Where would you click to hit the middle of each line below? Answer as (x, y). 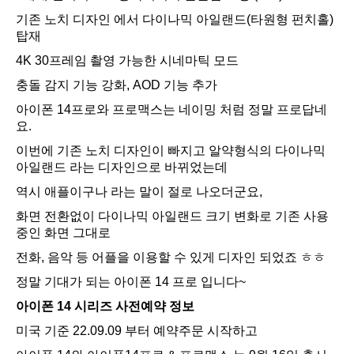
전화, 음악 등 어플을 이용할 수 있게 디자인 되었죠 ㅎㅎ (171, 258)
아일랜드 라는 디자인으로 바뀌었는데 (122, 168)
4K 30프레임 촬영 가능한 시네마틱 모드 (127, 61)
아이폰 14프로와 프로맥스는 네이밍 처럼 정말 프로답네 (171, 110)
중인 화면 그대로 (63, 233)
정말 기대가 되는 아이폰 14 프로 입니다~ (131, 282)
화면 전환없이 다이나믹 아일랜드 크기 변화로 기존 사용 (172, 217)
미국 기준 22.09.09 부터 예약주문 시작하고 (137, 331)
